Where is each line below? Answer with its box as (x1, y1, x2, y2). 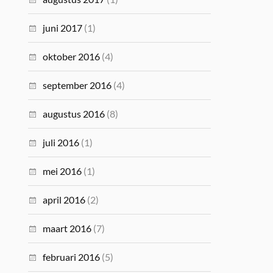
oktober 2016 (43, 51, 101, 62)
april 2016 (43, 194, 86, 205)
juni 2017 (43, 22, 83, 34)
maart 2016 (43, 222, 92, 234)
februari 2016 (43, 251, 101, 263)
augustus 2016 (43, 108, 105, 119)
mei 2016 (43, 165, 82, 177)
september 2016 (43, 79, 112, 91)
